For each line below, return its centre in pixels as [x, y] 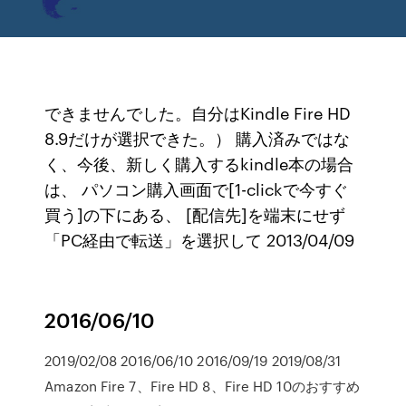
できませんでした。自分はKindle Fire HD [198, 112]
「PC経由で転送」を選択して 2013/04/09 [200, 239]
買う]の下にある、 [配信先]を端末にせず [195, 214]
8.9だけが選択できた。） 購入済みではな [198, 138]
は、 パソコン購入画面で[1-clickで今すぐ [197, 188]
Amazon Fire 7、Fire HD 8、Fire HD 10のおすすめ [203, 386]
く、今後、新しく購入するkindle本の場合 [199, 163]
